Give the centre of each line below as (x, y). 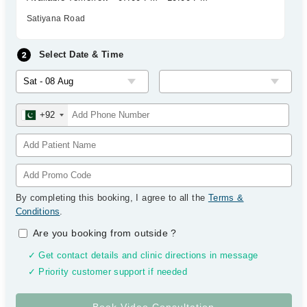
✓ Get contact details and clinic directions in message (143, 256)
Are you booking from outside (102, 233)
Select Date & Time (81, 54)
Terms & (226, 198)
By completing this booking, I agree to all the (112, 198)
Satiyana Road (56, 19)
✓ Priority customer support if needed (107, 272)
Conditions (38, 211)
